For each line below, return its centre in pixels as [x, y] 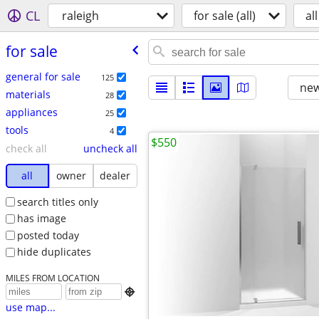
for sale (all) [225, 16]
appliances [31, 112]
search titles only [57, 202]
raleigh [80, 16]
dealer [115, 175]
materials [28, 94]
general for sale [43, 76]
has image [41, 219]
